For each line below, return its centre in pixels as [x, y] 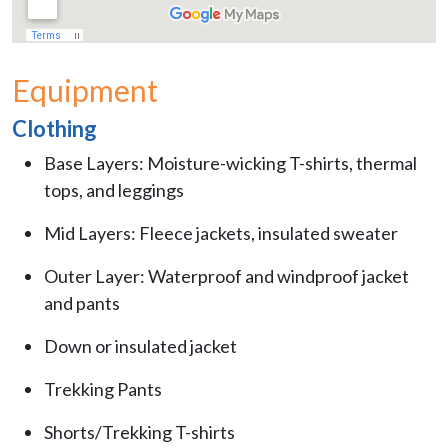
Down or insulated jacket [140, 346]
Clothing [54, 129]
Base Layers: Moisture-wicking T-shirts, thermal [230, 163]
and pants [82, 303]
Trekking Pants [103, 389]
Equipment [85, 90]
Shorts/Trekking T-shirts [139, 432]
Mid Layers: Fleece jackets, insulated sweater [221, 233]
